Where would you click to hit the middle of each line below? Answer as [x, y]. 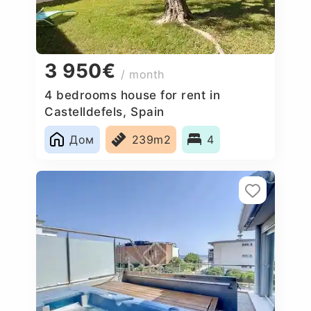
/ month [143, 75]
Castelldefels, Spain [104, 111]
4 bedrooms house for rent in [133, 95]
